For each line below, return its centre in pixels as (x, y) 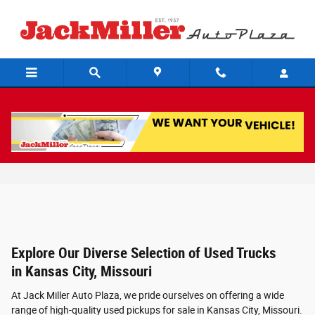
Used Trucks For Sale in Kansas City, (132, 140)
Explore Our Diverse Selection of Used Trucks (144, 253)
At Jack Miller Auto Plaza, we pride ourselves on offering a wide (148, 295)
